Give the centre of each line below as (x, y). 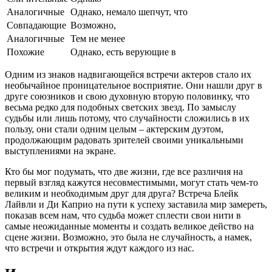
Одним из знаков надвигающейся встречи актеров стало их (128, 74)
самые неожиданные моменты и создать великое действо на (129, 226)
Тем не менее (98, 38)
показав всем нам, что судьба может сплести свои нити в (123, 215)
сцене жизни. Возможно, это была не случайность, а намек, (128, 237)
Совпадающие (36, 25)
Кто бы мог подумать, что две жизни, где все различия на (124, 171)
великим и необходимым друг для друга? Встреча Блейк (122, 193)
